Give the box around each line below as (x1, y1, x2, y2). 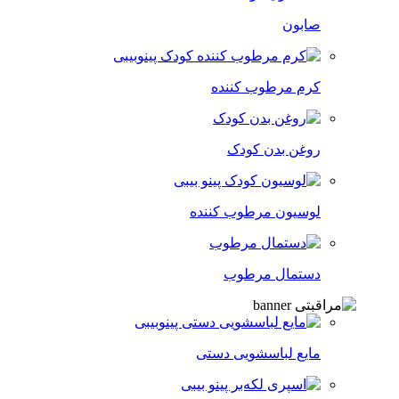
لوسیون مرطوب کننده (190, 204, 321, 219)
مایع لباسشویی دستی (196, 346, 321, 361)
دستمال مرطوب (224, 266, 321, 281)
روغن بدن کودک (227, 142, 321, 157)
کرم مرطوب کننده (211, 79, 321, 94)
